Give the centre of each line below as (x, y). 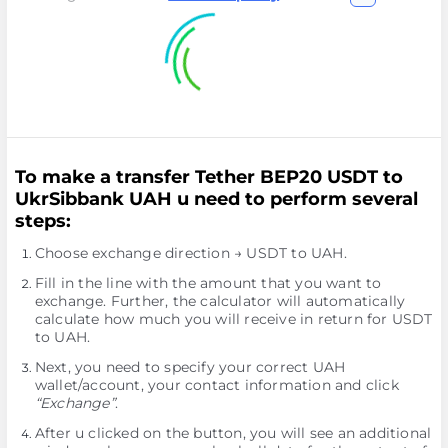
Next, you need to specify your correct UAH (190, 367)
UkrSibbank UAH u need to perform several (216, 199)
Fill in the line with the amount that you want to (208, 283)
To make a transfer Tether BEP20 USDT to (208, 177)
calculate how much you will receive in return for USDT (233, 319)
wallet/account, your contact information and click (216, 385)
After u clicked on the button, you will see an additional (233, 433)
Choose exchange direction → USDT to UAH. (190, 253)
